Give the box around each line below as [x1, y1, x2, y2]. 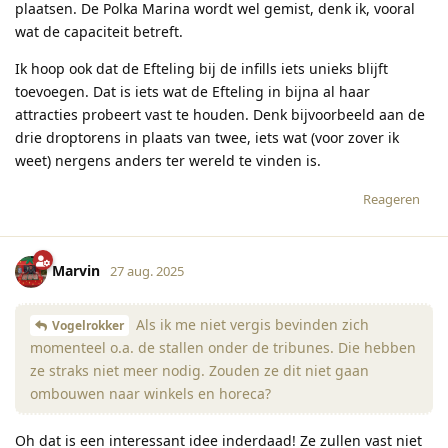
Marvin [52, 260, 100, 280]
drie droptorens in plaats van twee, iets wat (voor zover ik [15, 127, 399, 147]
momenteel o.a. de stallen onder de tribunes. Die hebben [30, 338, 416, 358]
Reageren [363, 189, 420, 208]
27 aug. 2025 [110, 261, 184, 280]
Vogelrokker [52, 317, 124, 335]
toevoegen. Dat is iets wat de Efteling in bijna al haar [15, 81, 370, 101]
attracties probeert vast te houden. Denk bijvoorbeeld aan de [15, 104, 425, 124]
